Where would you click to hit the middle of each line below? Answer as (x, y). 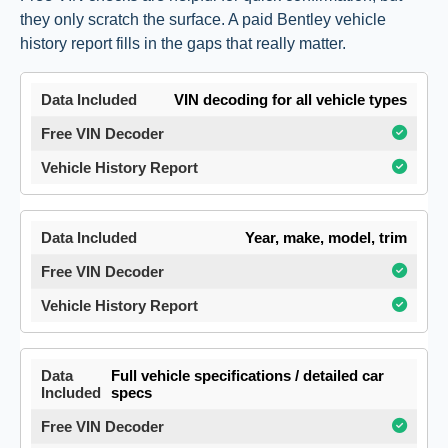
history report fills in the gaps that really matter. (183, 44)
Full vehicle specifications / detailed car (247, 376)
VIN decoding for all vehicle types (290, 100)
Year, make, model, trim (326, 238)
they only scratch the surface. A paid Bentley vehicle (203, 20)
